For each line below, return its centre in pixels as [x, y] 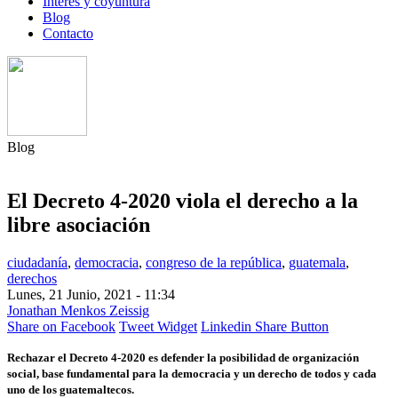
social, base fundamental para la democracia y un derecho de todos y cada [192, 373]
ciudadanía [37, 262]
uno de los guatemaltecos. [71, 389]
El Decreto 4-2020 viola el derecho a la [183, 200]
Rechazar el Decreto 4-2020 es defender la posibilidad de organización [183, 357]
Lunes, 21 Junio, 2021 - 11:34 [91, 294]
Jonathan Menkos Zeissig [78, 310]
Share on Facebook [61, 326]
